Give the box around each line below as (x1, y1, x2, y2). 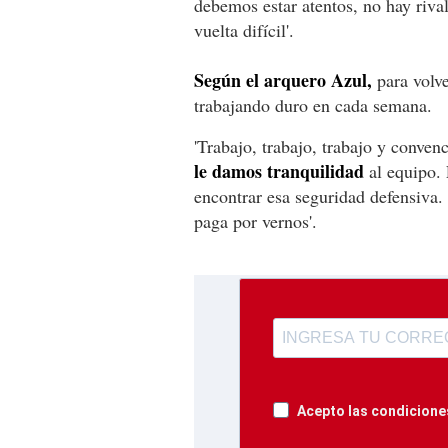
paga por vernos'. (194, 208, 317, 233)
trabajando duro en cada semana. (194, 92, 432, 117)
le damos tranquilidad (194, 157, 364, 184)
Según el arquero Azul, (194, 66, 372, 93)
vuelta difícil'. (194, 17, 294, 42)
